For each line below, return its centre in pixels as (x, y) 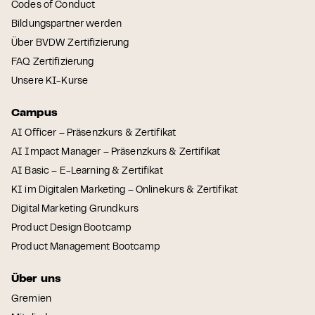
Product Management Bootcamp (85, 247)
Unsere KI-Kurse (50, 82)
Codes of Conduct (53, 6)
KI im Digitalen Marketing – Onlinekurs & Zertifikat (125, 191)
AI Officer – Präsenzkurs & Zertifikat (94, 134)
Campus (34, 113)
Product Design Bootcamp (71, 229)
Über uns (37, 279)
